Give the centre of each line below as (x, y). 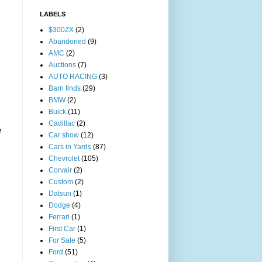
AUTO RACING (73, 76)
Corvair (60, 170)
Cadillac (62, 123)
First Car (62, 228)
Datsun (60, 193)
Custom (61, 182)
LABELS (53, 14)
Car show (64, 135)
